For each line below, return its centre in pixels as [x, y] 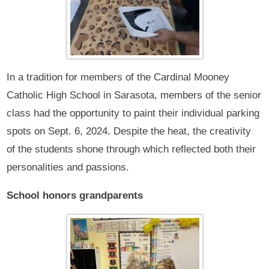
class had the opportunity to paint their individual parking [133, 113]
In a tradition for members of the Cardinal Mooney [118, 77]
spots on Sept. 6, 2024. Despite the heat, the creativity [129, 131]
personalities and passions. [68, 167]
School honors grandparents [75, 195]
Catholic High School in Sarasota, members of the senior [134, 95]
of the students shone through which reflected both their [131, 149]
